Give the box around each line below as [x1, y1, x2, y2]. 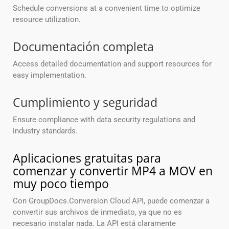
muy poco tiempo [13, 175, 109, 192]
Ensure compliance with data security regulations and [13, 115, 195, 125]
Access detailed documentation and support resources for [13, 59, 212, 69]
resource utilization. [13, 15, 81, 25]
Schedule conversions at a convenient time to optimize [13, 4, 200, 13]
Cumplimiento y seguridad [13, 94, 157, 111]
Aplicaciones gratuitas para [13, 150, 161, 167]
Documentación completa [13, 38, 154, 55]
